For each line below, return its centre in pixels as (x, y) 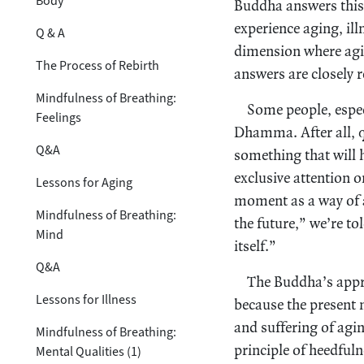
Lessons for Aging (84, 182)
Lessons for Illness (86, 299)
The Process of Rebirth (97, 65)
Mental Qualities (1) (89, 351)
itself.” (255, 245)
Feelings (58, 117)
